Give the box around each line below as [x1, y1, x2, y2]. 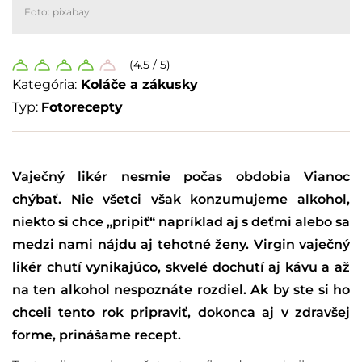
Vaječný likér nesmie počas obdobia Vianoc [12, 169, 350, 185]
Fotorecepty [41, 99, 123, 116]
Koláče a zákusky [81, 77, 198, 93]
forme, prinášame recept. [12, 327, 184, 343]
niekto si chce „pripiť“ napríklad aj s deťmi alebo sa [12, 214, 350, 230]
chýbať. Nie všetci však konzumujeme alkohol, [12, 192, 350, 208]
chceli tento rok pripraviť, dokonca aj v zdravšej [12, 305, 350, 321]
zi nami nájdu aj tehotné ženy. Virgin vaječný [43, 237, 350, 253]
